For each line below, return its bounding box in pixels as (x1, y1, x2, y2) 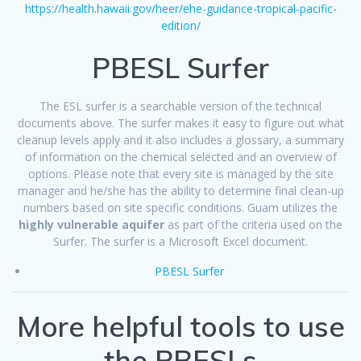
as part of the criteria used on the (164, 217, 342, 233)
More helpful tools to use (16, 309, 345, 345)
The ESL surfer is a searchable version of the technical (39, 98, 322, 114)
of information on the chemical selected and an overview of (24, 149, 337, 165)
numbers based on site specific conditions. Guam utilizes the (23, 200, 338, 216)
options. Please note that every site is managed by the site (27, 166, 334, 182)
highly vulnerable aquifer (19, 217, 164, 233)
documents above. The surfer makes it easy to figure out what (17, 115, 344, 131)
